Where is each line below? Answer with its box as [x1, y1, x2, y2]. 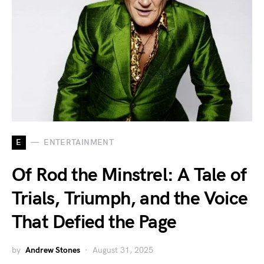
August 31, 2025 [93, 245, 153, 255]
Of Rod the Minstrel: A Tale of [12, 163, 247, 187]
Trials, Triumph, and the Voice [12, 187, 248, 210]
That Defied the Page [12, 210, 176, 234]
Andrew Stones [25, 245, 80, 255]
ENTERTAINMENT [44, 137, 114, 148]
